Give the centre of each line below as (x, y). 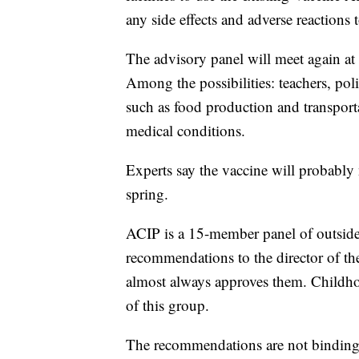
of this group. (167, 305)
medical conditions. (186, 130)
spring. (147, 193)
